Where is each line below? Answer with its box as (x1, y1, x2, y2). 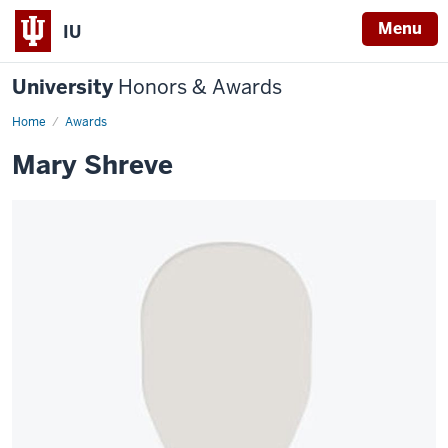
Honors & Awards (118, 74, 282, 100)
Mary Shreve (12, 148, 173, 182)
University (12, 74, 118, 100)
